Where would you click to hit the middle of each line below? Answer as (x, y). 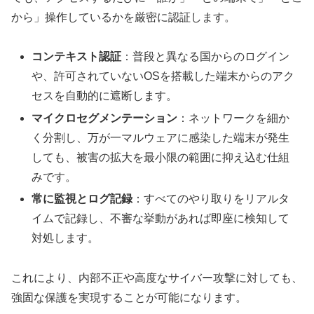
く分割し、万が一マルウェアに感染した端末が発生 (161, 137)
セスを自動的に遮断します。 (105, 96)
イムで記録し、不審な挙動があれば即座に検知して (161, 218)
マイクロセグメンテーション (105, 118)
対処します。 (66, 238)
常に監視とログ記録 (82, 198)
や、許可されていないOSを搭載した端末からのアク (163, 76)
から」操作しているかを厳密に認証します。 (123, 17)
